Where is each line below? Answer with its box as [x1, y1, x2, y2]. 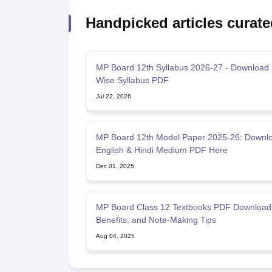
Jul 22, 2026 [95, 93, 131, 100]
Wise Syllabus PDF [95, 75, 169, 86]
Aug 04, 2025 [95, 233, 135, 240]
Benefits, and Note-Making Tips [95, 215, 216, 225]
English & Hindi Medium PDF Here [95, 145, 228, 155]
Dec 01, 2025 [95, 163, 134, 170]
